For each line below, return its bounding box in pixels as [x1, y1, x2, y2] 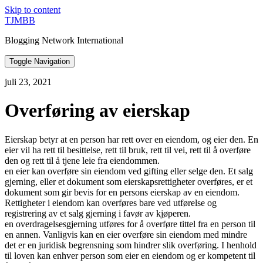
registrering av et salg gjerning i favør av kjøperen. [5, 208, 191, 218]
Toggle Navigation [9, 57, 70, 66]
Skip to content [5, 5, 60, 15]
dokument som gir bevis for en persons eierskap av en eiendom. [5, 187, 240, 197]
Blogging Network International [5, 35, 123, 45]
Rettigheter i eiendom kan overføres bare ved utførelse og [5, 197, 217, 208]
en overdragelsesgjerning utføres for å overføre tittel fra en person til [5, 218, 255, 229]
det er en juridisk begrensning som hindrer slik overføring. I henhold [5, 240, 257, 250]
